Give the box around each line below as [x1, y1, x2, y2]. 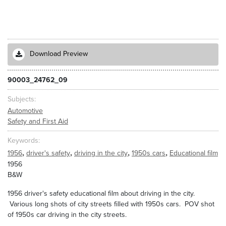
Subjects [8, 95, 34, 103]
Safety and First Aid [8, 117, 68, 126]
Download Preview [30, 49, 88, 59]
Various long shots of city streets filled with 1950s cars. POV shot [8, 200, 214, 208]
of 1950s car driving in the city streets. [8, 210, 131, 219]
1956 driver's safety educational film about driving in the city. [8, 189, 195, 198]
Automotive [8, 106, 43, 115]
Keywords [8, 136, 38, 145]
